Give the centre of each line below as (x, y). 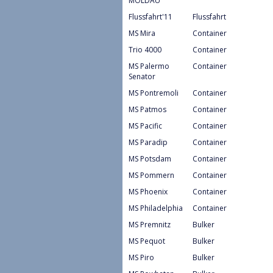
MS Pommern (151, 175)
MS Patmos (147, 109)
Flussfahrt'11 (151, 16)
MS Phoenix (148, 191)
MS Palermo (149, 66)
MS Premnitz (150, 224)
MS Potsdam (150, 158)
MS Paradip (148, 142)
